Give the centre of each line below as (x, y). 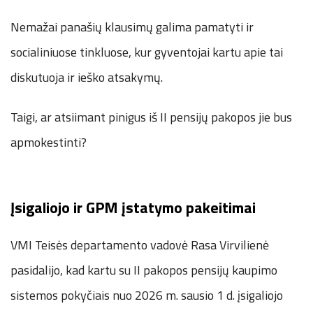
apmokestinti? (49, 143)
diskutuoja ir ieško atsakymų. (87, 78)
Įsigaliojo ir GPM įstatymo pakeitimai (133, 208)
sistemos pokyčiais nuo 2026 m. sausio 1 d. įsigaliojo (147, 296)
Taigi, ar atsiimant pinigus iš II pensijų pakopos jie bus (151, 117)
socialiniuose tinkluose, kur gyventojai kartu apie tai (147, 52)
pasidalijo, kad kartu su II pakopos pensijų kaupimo (144, 270)
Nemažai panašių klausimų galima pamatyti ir (132, 27)
